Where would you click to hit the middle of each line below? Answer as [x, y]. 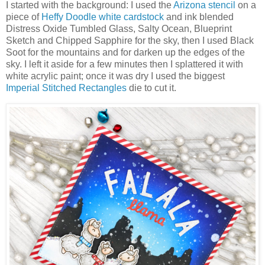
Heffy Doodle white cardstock [103, 17]
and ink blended [199, 17]
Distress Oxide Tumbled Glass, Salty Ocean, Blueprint [119, 29]
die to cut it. [151, 88]
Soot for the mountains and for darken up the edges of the [125, 53]
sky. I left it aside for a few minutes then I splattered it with [125, 64]
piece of [24, 17]
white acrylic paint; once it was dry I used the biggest [115, 76]
